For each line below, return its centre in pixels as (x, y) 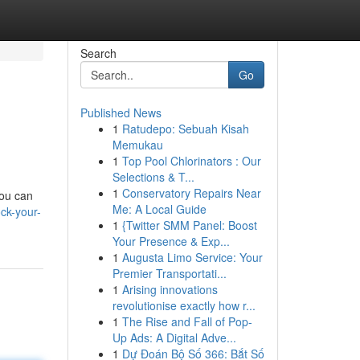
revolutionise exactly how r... (184, 305)
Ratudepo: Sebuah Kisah (185, 129)
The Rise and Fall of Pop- (187, 321)
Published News (121, 112)
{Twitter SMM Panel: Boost (189, 225)
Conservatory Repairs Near (191, 193)
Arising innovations (170, 289)
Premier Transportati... (169, 273)
